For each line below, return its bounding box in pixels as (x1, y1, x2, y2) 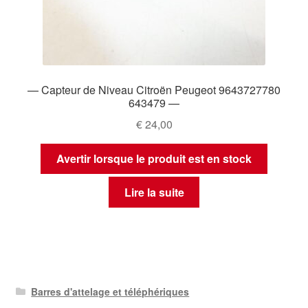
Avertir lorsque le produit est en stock (56, 151, 252, 167)
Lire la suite (124, 184, 184, 200)
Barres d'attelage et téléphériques (31, 285, 190, 299)
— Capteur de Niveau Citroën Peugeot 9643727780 (27, 81, 280, 98)
